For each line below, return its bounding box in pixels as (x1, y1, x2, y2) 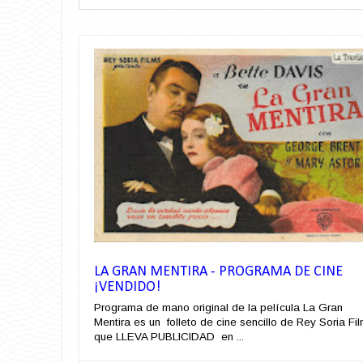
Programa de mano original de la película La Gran (94, 301, 343, 314)
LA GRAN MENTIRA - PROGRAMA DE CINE (94, 264, 343, 280)
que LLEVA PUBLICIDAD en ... (94, 331, 244, 344)
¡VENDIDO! (94, 280, 160, 296)
